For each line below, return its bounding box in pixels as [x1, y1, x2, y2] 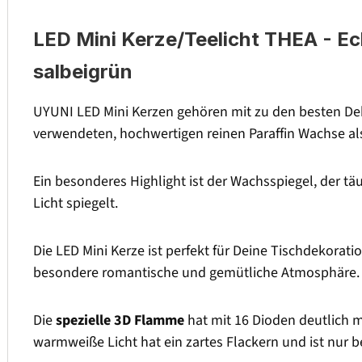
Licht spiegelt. [33, 193, 118, 214]
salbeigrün [33, 60, 133, 84]
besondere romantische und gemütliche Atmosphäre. [33, 263, 360, 284]
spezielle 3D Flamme [56, 310, 184, 331]
